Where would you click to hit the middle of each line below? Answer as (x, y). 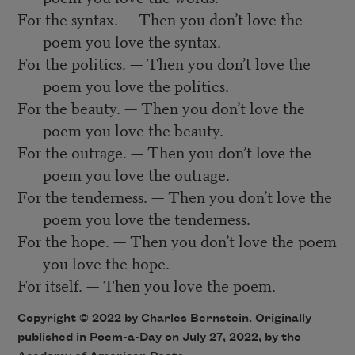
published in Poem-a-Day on (99, 338)
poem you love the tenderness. (146, 219)
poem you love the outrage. (136, 174)
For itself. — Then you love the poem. (146, 285)
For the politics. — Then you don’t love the (164, 63)
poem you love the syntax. (132, 41)
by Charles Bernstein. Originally (216, 319)
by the (281, 338)
